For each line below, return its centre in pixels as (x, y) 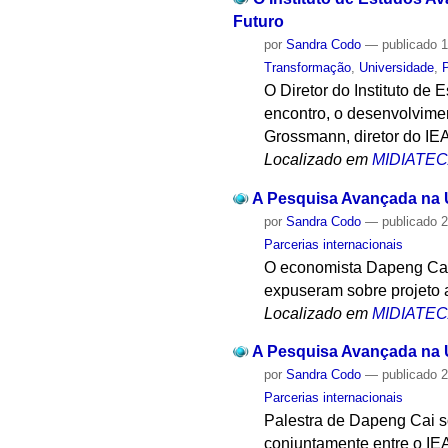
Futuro (258, 21)
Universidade (397, 67)
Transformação (308, 67)
